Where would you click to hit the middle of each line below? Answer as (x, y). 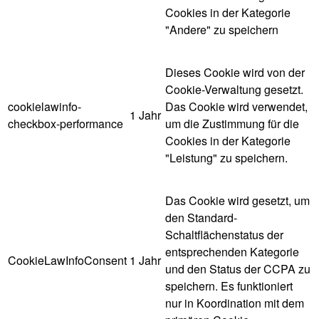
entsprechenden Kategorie (232, 251)
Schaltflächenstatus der (224, 234)
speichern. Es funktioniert (229, 286)
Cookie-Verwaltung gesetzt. (234, 89)
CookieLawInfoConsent (67, 260)
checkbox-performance (66, 123)
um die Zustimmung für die (232, 123)
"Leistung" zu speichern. (226, 157)
